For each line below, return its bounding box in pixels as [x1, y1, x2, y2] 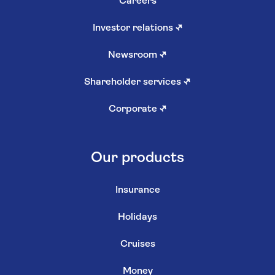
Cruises [120, 239, 155, 249]
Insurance [115, 185, 160, 195]
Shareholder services [84, 77, 184, 87]
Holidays [118, 212, 157, 222]
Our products [91, 150, 184, 166]
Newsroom [108, 50, 160, 60]
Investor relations [92, 23, 176, 33]
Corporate [108, 104, 160, 114]
